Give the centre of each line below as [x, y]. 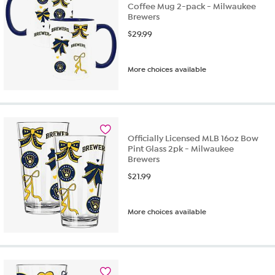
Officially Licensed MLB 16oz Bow [193, 138]
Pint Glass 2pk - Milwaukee [181, 149]
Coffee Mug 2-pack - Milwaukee [192, 7]
